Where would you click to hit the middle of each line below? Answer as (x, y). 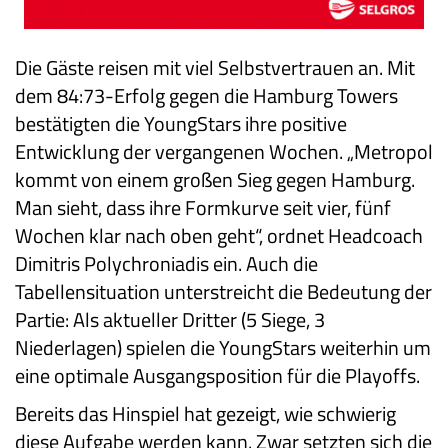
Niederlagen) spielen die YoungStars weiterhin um (223, 348)
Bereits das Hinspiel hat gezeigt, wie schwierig (205, 414)
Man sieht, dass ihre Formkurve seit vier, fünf (203, 208)
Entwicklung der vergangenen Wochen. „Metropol (224, 152)
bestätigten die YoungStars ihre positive (181, 124)
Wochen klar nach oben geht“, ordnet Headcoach (219, 236)
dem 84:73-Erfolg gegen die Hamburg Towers (206, 96)
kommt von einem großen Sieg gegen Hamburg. (215, 180)
